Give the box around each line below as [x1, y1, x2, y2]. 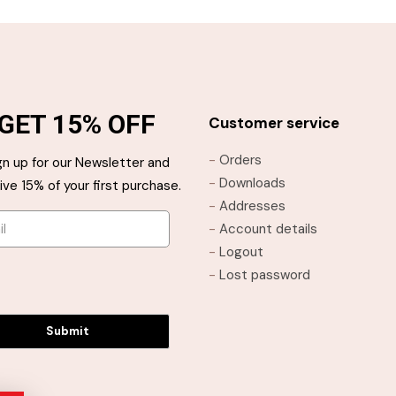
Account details [219, 219, 317, 238]
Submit [46, 323, 89, 339]
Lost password [219, 265, 310, 284]
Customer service [209, 112, 339, 133]
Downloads [219, 173, 286, 192]
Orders [219, 150, 262, 169]
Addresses [219, 196, 286, 215]
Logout [219, 242, 263, 261]
